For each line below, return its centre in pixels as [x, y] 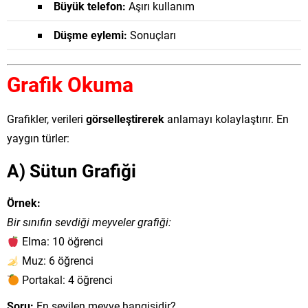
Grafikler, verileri [46, 119]
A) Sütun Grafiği [71, 170]
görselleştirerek [125, 119]
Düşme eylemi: [90, 35]
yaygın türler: [38, 138]
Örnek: [24, 202]
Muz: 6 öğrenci [57, 260]
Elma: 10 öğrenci [62, 241]
